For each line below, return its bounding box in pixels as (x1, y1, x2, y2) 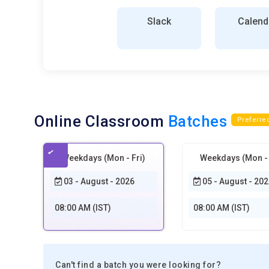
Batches (168, 112, 227, 130)
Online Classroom (34, 112, 168, 130)
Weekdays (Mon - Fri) (61, 153, 145, 163)
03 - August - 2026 (62, 176, 134, 186)
